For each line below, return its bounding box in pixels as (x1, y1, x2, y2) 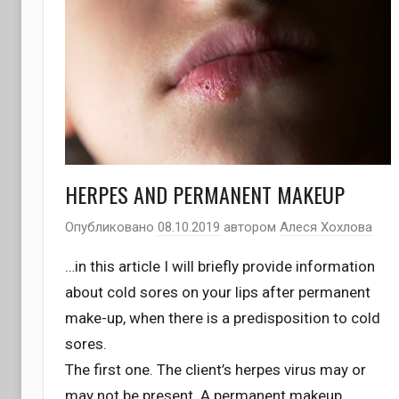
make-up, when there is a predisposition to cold (65, 309, 380, 328)
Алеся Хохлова (280, 219, 372, 236)
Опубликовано (65, 219, 158, 236)
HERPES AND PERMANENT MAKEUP (65, 177, 345, 210)
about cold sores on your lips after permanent (65, 283, 370, 302)
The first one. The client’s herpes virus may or (65, 361, 366, 379)
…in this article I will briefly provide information (65, 257, 375, 276)
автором (220, 219, 280, 236)
